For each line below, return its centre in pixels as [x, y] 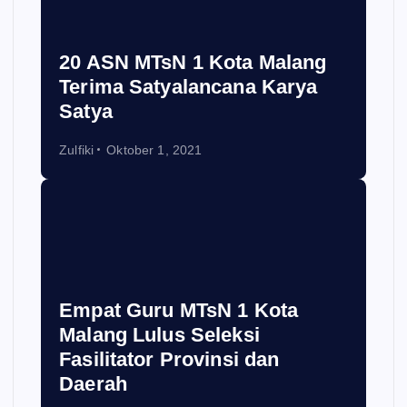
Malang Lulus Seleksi [159, 334]
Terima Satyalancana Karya [189, 86]
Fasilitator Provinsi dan [169, 359]
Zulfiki [77, 149]
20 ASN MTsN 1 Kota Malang [193, 62]
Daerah [93, 383]
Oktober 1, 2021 [154, 149]
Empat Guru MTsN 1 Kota [179, 310]
